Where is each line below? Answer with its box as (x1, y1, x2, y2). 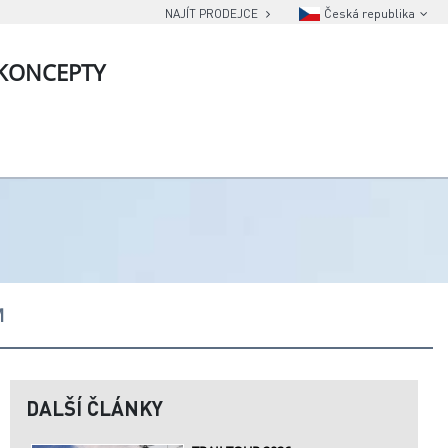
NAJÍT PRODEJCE (165, 6, 261, 21)
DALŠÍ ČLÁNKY (26, 395, 163, 422)
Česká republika (324, 6, 415, 21)
